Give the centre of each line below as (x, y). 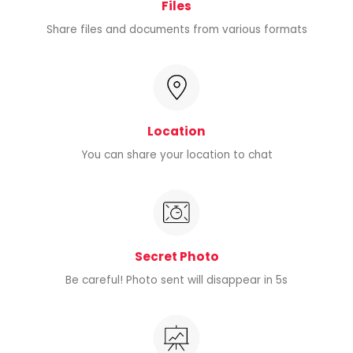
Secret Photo (176, 256)
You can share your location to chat (176, 155)
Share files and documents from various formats (176, 30)
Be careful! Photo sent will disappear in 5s (176, 281)
